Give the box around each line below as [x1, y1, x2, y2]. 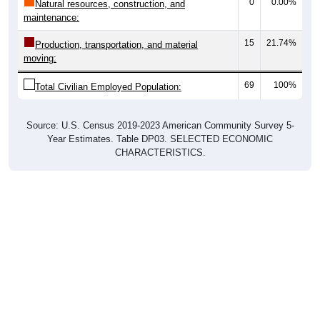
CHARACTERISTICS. [114, 147, 206, 159]
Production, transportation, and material [35, 39, 198, 51]
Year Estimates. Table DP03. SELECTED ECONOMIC [47, 134, 273, 145]
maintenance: [24, 12, 79, 24]
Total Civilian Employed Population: [35, 81, 181, 93]
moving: [24, 53, 56, 64]
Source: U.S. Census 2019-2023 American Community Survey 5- [26, 120, 294, 131]
